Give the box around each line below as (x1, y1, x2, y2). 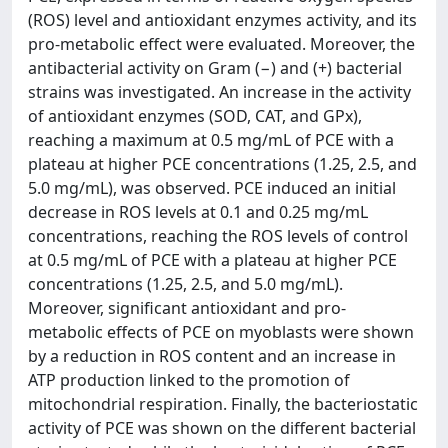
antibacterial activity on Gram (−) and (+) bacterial (28, 57, 402, 79)
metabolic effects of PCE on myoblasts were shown (28, 321, 414, 343)
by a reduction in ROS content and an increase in (28, 345, 396, 367)
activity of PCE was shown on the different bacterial (28, 417, 416, 439)
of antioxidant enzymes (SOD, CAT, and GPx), (28, 105, 362, 127)
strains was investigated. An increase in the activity (28, 81, 411, 103)
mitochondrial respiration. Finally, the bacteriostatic (28, 393, 418, 415)
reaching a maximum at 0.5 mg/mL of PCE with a (28, 129, 394, 151)
